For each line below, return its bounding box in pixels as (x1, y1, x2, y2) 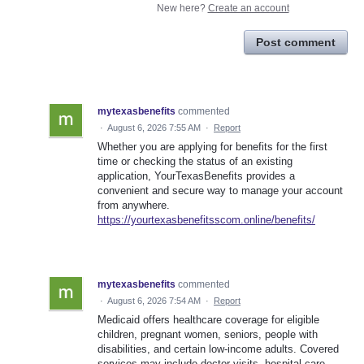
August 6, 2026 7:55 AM (107, 123, 201, 133)
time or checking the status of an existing (97, 155, 292, 168)
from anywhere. (97, 199, 170, 212)
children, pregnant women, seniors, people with (97, 328, 318, 341)
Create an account (207, 2, 289, 15)
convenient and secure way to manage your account (97, 184, 343, 197)
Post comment (256, 36, 336, 50)
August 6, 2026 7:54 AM (107, 296, 201, 306)
